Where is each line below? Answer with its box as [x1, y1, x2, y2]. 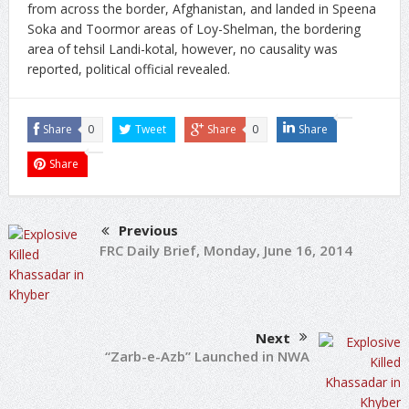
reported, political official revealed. [26, 60, 230, 78]
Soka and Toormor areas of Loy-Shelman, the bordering [26, 20, 361, 37]
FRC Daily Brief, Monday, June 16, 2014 [99, 241, 352, 260]
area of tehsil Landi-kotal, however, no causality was [26, 40, 338, 58]
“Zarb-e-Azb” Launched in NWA [105, 347, 310, 365]
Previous [118, 221, 178, 239]
